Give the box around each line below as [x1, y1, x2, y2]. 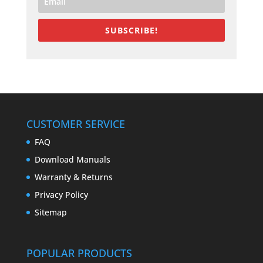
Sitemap [34, 207, 67, 218]
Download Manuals [34, 154, 110, 166]
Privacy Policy [34, 189, 88, 201]
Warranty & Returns [34, 171, 113, 183]
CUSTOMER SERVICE [26, 117, 125, 131]
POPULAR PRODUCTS [26, 245, 132, 260]
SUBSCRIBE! [104, 25, 158, 36]
